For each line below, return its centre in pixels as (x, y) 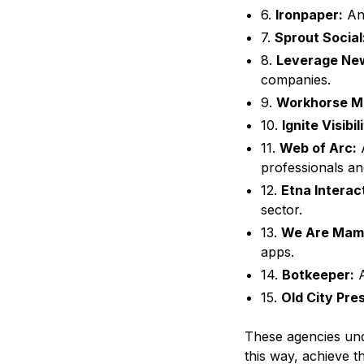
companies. (295, 80)
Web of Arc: (318, 148)
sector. (281, 210)
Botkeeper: (318, 275)
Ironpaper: (309, 15)
